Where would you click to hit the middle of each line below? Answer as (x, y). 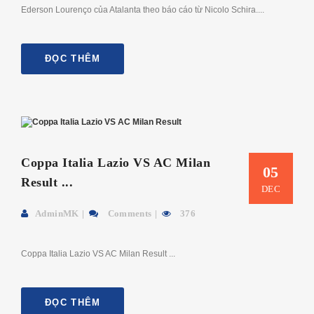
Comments (129, 214)
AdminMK (57, 214)
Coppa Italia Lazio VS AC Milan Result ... (98, 254)
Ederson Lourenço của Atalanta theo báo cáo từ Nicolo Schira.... (143, 9)
